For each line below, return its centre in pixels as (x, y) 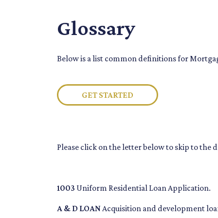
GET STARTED (108, 95)
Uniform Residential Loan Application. (143, 188)
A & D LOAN (79, 209)
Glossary (96, 28)
